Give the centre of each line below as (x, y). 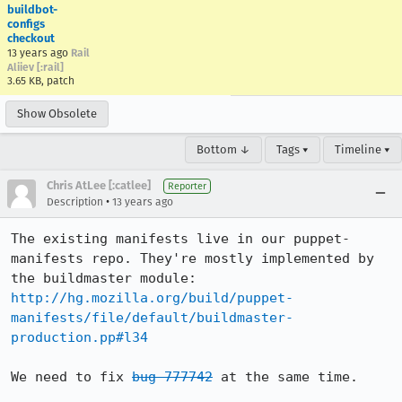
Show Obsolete (57, 114)
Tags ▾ (293, 149)
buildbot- (32, 9)
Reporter (187, 186)
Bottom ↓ (223, 149)
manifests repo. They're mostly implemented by (192, 258)
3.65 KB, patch (41, 81)
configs (26, 24)
